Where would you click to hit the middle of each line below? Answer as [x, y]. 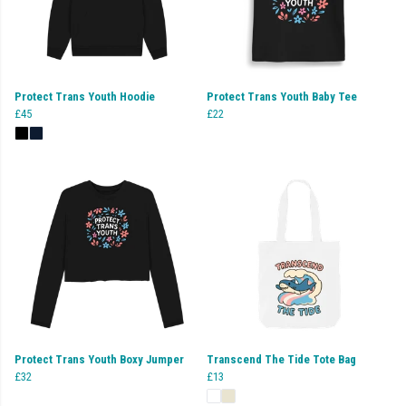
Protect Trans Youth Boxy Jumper [99, 359]
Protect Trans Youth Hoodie [85, 96]
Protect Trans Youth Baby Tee [282, 96]
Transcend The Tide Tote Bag [281, 359]
